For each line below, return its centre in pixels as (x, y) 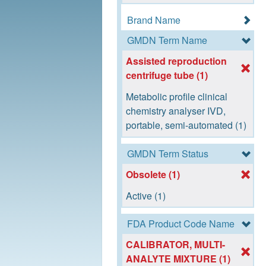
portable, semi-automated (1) (186, 125)
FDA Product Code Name (181, 223)
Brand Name (154, 20)
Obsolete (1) (153, 174)
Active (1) (146, 195)
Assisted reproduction (177, 61)
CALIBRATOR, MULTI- (176, 245)
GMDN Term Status (168, 153)
